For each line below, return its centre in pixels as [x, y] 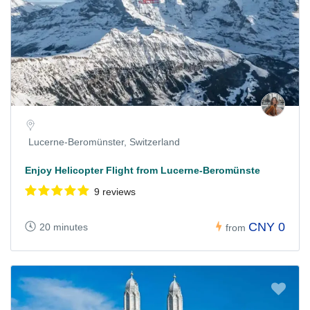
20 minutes [64, 227]
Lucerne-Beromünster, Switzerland [104, 142]
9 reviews [115, 192]
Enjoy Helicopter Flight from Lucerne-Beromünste [143, 171]
